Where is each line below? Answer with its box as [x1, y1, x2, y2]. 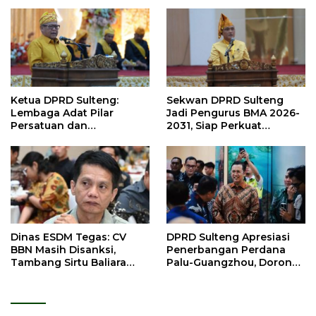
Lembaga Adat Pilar [11, 107, 114, 120]
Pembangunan [11, 132, 88, 145]
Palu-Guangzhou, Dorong [166, 256, 299, 269]
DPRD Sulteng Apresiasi [166, 231, 290, 244]
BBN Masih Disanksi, [11, 243, 116, 257]
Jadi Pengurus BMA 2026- [166, 107, 300, 120]
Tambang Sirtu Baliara [11, 256, 126, 269]
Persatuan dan [11, 119, 87, 133]
